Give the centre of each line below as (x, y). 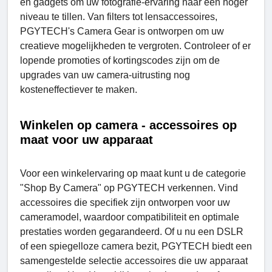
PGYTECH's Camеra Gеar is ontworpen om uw (122, 31)
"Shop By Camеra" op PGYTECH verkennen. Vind (129, 188)
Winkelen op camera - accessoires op (128, 125)
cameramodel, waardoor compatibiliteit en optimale (130, 217)
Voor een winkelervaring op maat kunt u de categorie (133, 173)
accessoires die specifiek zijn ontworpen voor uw (125, 202)
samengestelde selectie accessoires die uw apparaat (134, 260)
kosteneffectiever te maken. (79, 89)
